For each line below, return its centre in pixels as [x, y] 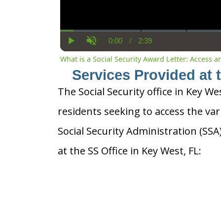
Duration [159, 44]
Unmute [104, 49]
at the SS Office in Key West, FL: [129, 150]
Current [127, 44]
